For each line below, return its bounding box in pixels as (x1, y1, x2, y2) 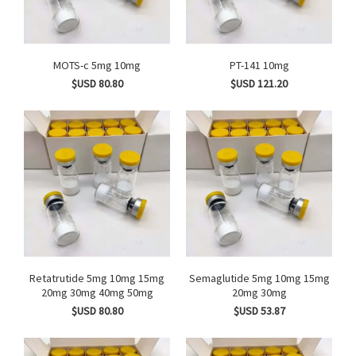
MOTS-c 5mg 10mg (91, 58, 141, 73)
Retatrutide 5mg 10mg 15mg (29, 271, 87, 286)
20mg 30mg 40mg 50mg (41, 285, 153, 300)
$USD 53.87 (233, 304, 285, 319)
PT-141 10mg (229, 58, 289, 73)
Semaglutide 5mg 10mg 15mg (188, 271, 252, 286)
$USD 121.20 (230, 76, 288, 91)
